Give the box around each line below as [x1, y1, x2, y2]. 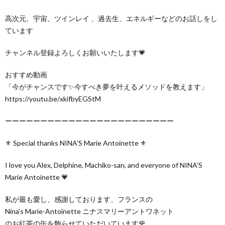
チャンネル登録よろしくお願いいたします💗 [5, 48, 146, 57]
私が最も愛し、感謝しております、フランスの [5, 194, 153, 203]
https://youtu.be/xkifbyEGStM [5, 94, 101, 103]
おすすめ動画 [5, 70, 47, 79]
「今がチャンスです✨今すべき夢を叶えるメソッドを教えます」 [5, 82, 208, 91]
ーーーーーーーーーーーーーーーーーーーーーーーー [5, 116, 174, 125]
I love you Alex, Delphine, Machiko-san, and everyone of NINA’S [5, 160, 202, 169]
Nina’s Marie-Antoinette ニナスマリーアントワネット [5, 206, 174, 215]
